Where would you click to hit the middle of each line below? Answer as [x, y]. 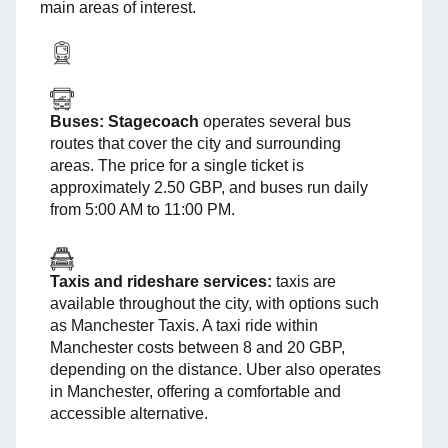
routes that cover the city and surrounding [195, 143]
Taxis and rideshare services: [163, 281]
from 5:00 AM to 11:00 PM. [142, 209]
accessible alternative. [129, 413]
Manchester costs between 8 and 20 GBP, [197, 347]
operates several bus [275, 121]
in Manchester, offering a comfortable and [195, 391]
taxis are [306, 281]
